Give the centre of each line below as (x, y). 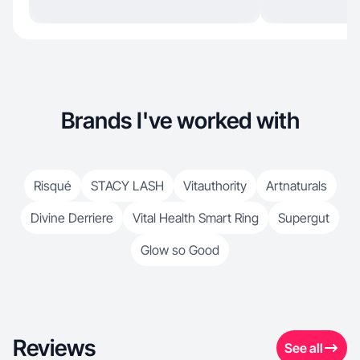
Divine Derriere (72, 218)
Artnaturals (296, 186)
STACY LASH (127, 186)
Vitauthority (215, 186)
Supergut (304, 218)
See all (304, 348)
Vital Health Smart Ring (196, 218)
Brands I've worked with (180, 121)
